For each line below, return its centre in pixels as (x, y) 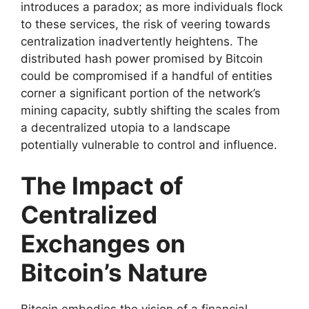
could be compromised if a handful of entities (147, 76)
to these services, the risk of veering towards (146, 24)
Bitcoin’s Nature (114, 273)
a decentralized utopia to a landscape (126, 127)
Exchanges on (103, 244)
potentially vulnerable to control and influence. (149, 144)
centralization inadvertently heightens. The (139, 41)
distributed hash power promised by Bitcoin (142, 58)
